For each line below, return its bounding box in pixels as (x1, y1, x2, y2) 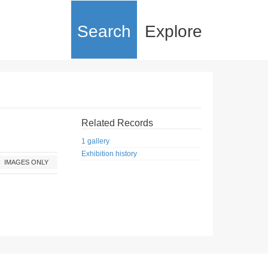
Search (77, 22, 131, 41)
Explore (145, 22, 202, 41)
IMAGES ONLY (4, 159, 48, 166)
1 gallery (81, 137, 109, 146)
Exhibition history (81, 150, 137, 159)
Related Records (81, 118, 153, 128)
